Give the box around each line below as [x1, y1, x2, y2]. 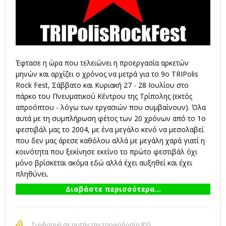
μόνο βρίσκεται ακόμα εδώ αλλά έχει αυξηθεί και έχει [16, 158, 192, 168]
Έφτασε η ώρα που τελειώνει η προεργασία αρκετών [16, 58, 189, 68]
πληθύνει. [16, 169, 48, 179]
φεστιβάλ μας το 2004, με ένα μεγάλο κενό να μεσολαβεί [16, 125, 204, 135]
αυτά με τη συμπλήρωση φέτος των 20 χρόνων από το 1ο [16, 114, 206, 124]
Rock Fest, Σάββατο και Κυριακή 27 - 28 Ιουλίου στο [16, 80, 189, 90]
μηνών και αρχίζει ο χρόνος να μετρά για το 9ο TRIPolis [16, 69, 198, 79]
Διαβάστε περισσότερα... [65, 184, 161, 194]
